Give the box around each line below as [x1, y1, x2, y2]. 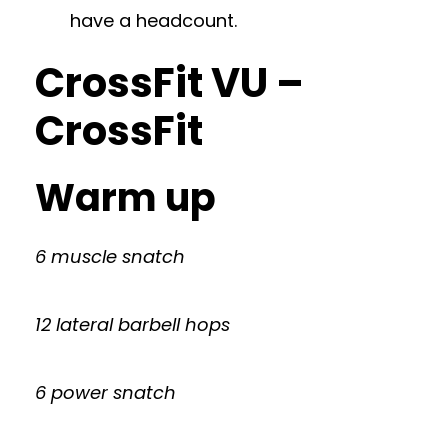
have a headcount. [70, 8, 237, 33]
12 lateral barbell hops [35, 312, 230, 337]
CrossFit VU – [35, 55, 304, 111]
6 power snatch [35, 380, 176, 405]
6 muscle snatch [35, 244, 185, 269]
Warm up [35, 171, 216, 224]
